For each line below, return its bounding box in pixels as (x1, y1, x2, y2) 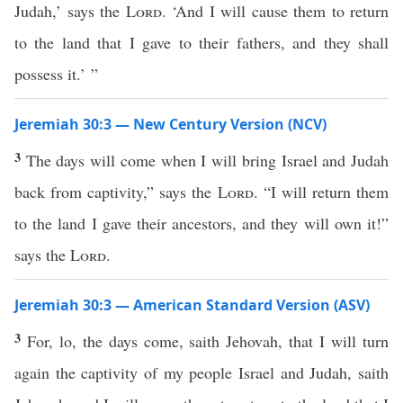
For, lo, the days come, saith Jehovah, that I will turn (26, 330, 390, 352)
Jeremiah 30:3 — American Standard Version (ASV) (14, 295, 370, 315)
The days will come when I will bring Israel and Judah (25, 149, 390, 171)
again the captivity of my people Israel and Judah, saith (14, 362, 389, 383)
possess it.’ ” (14, 63, 98, 85)
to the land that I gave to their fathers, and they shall (14, 31, 389, 53)
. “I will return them (253, 181, 390, 202)
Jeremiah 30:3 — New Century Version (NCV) (14, 114, 327, 134)
